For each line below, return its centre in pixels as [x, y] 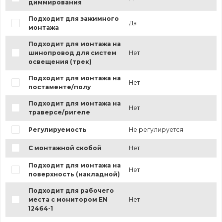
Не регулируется [156, 130]
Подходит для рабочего [71, 191]
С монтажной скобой [65, 148]
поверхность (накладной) [74, 174]
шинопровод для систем [72, 53]
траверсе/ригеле [59, 112]
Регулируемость [57, 130]
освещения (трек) [60, 62]
